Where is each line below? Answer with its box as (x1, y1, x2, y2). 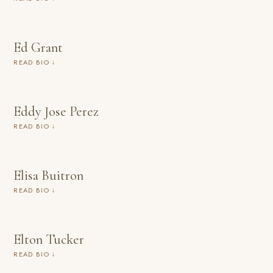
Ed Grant (13, 39, 63, 55)
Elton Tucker (13, 231, 85, 247)
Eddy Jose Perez (13, 103, 99, 119)
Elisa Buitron (13, 167, 84, 183)
